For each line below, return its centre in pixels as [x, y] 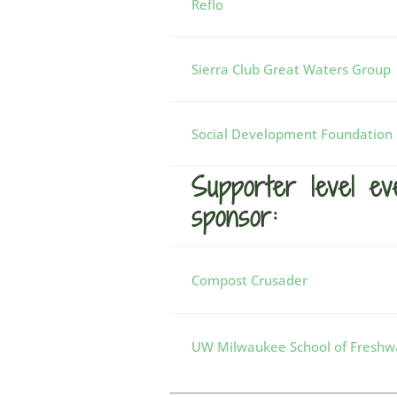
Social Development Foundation [292, 134]
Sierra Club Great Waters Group [291, 69]
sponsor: [235, 217]
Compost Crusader [249, 280]
